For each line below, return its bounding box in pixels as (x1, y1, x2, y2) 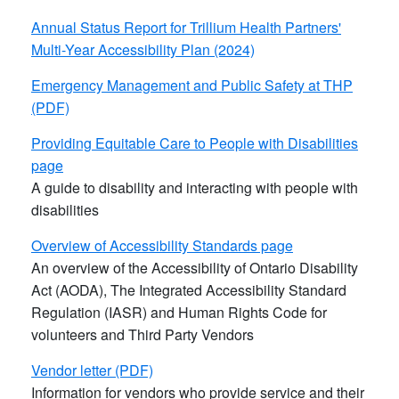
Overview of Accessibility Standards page (31, 234, 293, 256)
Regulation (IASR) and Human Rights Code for (31, 301, 327, 322)
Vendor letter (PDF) (31, 359, 153, 380)
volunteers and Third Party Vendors (31, 323, 254, 345)
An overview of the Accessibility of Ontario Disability (31, 256, 358, 278)
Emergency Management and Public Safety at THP (31, 74, 353, 95)
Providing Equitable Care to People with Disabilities (31, 132, 358, 153)
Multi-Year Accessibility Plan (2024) (31, 38, 255, 60)
